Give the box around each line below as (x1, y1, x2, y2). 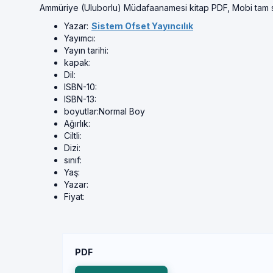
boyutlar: (64, 106, 99, 116)
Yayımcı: (64, 33, 96, 43)
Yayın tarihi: (64, 45, 108, 55)
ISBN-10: (64, 82, 97, 92)
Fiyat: (64, 191, 85, 202)
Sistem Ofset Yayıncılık (91, 21, 193, 31)
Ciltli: (64, 130, 82, 141)
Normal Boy (99, 106, 145, 116)
